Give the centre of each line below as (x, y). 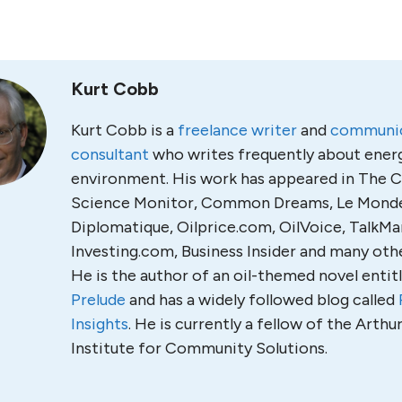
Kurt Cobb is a (124, 130)
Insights (100, 323)
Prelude (98, 299)
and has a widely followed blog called (262, 299)
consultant (110, 154)
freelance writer (237, 130)
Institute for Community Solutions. (199, 348)
